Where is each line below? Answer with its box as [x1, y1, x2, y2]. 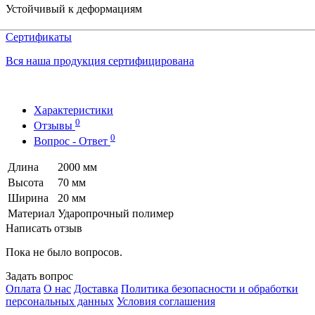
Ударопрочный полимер [58, 207, 174, 220]
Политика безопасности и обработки [121, 283, 298, 295]
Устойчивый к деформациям [6, 2, 142, 15]
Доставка [74, 283, 118, 295]
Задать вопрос [6, 270, 73, 283]
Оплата [6, 283, 41, 295]
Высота [8, 176, 44, 189]
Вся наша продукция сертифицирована [6, 54, 194, 67]
